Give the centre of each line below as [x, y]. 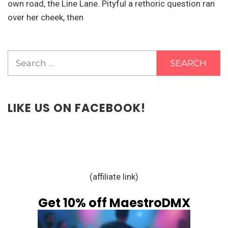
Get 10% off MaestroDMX [114, 203]
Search [22, 56]
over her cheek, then [46, 17]
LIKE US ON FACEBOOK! [77, 108]
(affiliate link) [114, 176]
